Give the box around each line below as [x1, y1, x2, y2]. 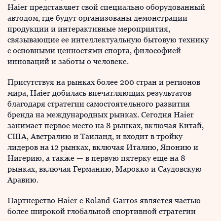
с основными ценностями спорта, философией [7, 46, 181, 55]
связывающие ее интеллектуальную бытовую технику [7, 35, 209, 44]
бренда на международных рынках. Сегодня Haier [7, 110, 194, 119]
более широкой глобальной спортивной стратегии [7, 207, 196, 216]
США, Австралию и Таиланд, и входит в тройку [7, 132, 183, 141]
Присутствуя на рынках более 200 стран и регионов [7, 77, 200, 87]
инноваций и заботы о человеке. [7, 57, 129, 66]
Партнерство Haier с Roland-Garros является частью [7, 196, 201, 205]
